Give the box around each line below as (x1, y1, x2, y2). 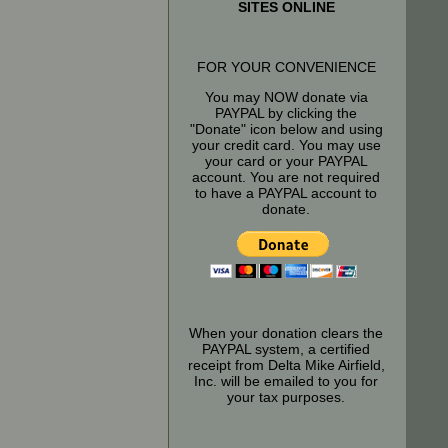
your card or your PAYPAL (204, 153, 368, 169)
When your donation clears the (189, 325, 383, 341)
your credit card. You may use (191, 137, 381, 153)
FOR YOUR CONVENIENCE (196, 59, 376, 75)
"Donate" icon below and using (189, 121, 383, 137)
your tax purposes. (227, 389, 345, 405)
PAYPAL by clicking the (215, 105, 357, 121)
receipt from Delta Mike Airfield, (187, 357, 385, 373)
